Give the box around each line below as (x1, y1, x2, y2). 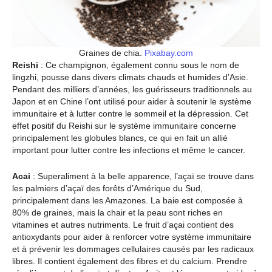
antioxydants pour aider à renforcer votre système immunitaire (12, 231, 251, 242)
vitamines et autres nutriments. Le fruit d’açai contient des (12, 219, 234, 229)
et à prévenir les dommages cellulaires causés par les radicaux (12, 243, 254, 254)
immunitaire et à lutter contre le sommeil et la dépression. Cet (12, 109, 248, 119)
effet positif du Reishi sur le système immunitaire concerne (12, 121, 236, 131)
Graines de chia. (79, 48, 144, 58)
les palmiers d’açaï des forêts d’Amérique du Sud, (12, 183, 203, 193)
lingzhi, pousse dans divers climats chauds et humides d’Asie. (12, 72, 248, 83)
